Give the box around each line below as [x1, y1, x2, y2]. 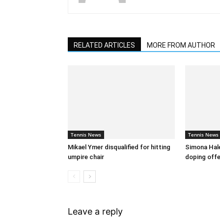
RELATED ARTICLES [74, 41, 135, 49]
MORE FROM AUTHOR [147, 41, 215, 49]
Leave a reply [68, 206, 123, 217]
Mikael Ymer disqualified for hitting [68, 143, 170, 151]
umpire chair [68, 153, 104, 161]
